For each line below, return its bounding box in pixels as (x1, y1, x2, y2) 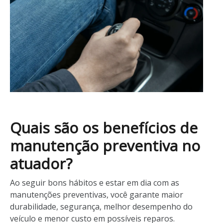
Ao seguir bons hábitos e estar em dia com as (10, 177, 179, 188)
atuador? (10, 153, 72, 174)
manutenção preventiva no (10, 135, 200, 156)
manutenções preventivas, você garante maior (10, 189, 183, 200)
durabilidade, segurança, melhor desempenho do (10, 201, 193, 212)
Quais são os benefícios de (10, 117, 198, 138)
